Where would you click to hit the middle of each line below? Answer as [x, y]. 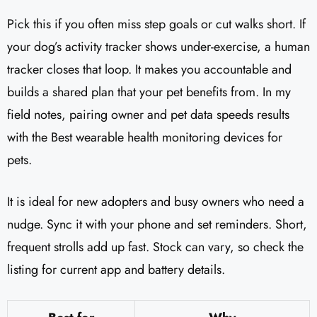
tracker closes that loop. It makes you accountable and [149, 70]
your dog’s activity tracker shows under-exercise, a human [158, 47]
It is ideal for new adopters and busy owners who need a [156, 202]
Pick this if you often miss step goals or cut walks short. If [156, 24]
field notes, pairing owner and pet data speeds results [148, 115]
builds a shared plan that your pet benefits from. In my [149, 92]
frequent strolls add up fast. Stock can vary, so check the [155, 247]
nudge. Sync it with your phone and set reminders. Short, [157, 225]
